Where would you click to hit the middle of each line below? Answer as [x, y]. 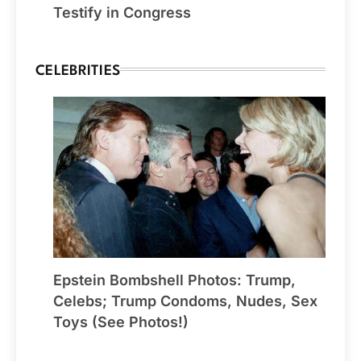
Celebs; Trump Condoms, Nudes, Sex [185, 301]
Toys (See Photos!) [121, 322]
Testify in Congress [122, 12]
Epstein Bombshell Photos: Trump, [174, 280]
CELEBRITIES [78, 71]
